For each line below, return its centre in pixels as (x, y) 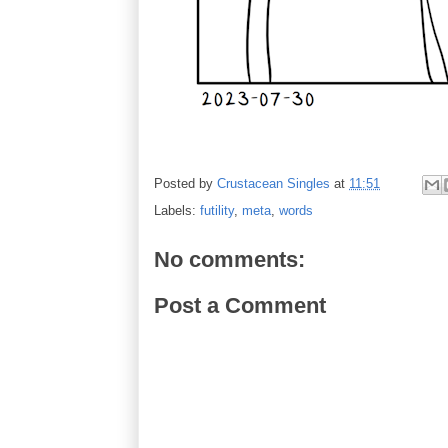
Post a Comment (240, 305)
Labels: (177, 210)
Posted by (185, 184)
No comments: (229, 259)
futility (217, 210)
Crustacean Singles (273, 184)
